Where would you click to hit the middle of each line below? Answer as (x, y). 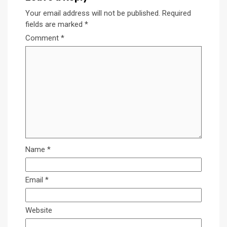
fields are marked (55, 25)
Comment (43, 38)
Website (39, 211)
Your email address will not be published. (93, 13)
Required (177, 13)
